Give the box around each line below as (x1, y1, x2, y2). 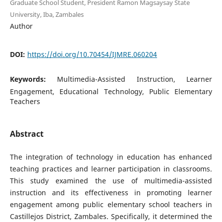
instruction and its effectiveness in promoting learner (9, 188, 213, 197)
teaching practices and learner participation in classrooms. (9, 164, 213, 173)
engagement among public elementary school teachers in (9, 200, 213, 209)
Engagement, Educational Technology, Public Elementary (9, 86, 213, 96)
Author (9, 21, 33, 31)
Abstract (9, 128, 44, 139)
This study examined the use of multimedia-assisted (9, 176, 213, 185)
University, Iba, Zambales (9, 9, 84, 19)
